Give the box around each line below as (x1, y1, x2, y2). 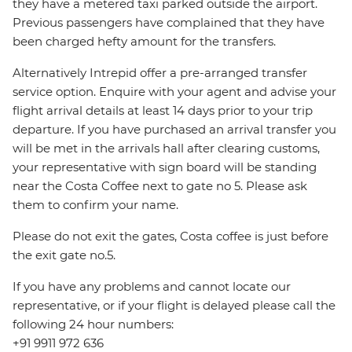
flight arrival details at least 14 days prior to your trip (13, 103, 313, 119)
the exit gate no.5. (13, 247, 115, 263)
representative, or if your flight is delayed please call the (13, 298, 335, 313)
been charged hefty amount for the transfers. (13, 34, 276, 49)
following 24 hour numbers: (13, 317, 174, 332)
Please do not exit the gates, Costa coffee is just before (13, 229, 328, 244)
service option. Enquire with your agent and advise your (13, 84, 336, 100)
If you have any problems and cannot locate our (13, 279, 291, 295)
